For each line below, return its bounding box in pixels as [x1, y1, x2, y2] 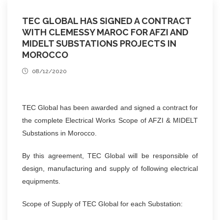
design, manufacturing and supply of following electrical [22, 164, 198, 172]
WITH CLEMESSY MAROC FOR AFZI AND [22, 27, 189, 37]
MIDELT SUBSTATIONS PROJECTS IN [22, 38, 176, 49]
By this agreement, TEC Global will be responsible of [22, 151, 198, 160]
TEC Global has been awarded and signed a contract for [22, 103, 198, 111]
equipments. [22, 177, 60, 185]
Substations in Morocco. [22, 129, 97, 137]
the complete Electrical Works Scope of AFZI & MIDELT [22, 116, 198, 124]
